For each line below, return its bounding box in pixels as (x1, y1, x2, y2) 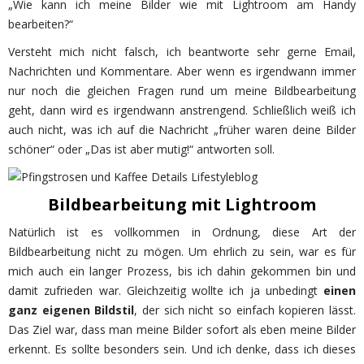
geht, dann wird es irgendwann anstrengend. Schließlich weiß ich (8, 102, 356, 118)
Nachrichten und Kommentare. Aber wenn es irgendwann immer (8, 63, 356, 79)
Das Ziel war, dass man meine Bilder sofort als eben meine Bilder (8, 321, 356, 337)
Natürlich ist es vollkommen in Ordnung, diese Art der (8, 223, 356, 240)
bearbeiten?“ (8, 15, 73, 32)
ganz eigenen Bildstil (8, 301, 135, 318)
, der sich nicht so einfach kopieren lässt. (134, 301, 357, 318)
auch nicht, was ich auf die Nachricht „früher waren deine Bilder (8, 121, 356, 137)
